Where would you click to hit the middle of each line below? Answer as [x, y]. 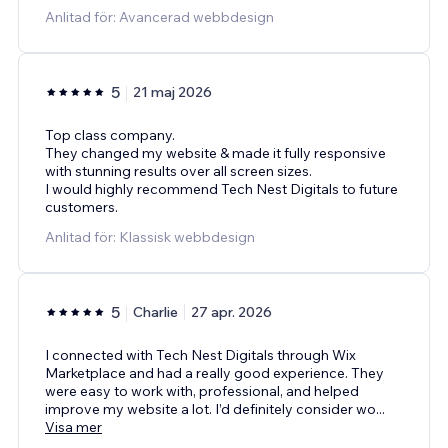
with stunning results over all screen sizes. [178, 171]
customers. [81, 207]
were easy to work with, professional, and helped [202, 391]
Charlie [155, 312]
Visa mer [73, 427]
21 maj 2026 [172, 92]
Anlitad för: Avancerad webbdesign [159, 17]
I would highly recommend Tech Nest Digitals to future [221, 189]
